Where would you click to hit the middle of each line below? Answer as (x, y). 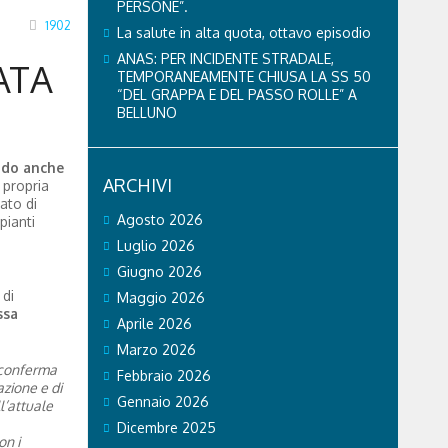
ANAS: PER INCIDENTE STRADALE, (225, 58)
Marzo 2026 (156, 349)
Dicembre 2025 (166, 427)
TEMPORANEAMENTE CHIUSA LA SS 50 (243, 76)
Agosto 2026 (159, 219)
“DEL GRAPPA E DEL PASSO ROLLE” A (236, 94)
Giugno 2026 (159, 271)
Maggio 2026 (160, 297)
